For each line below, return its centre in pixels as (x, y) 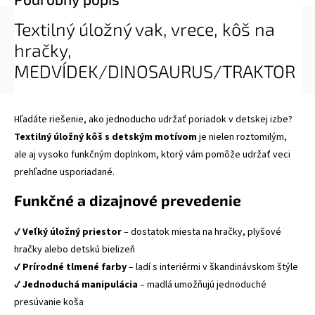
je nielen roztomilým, (242, 137)
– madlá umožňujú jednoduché (202, 285)
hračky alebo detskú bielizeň (75, 250)
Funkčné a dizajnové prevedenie (128, 200)
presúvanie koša (49, 302)
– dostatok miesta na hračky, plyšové (201, 232)
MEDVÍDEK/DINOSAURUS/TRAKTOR (155, 71)
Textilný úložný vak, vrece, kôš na (144, 29)
